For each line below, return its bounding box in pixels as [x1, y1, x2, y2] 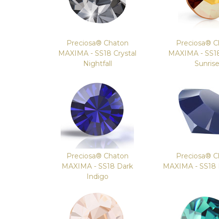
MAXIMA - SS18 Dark [62, 162, 133, 171]
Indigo [86, 172, 109, 181]
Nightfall [83, 59, 112, 68]
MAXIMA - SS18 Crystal [58, 49, 137, 58]
